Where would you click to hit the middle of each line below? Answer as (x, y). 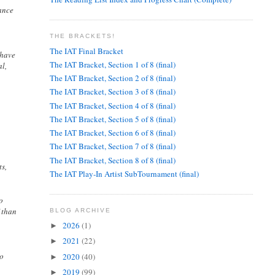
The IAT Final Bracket (86, 51)
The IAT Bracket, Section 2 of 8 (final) (112, 78)
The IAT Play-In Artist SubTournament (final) (124, 173)
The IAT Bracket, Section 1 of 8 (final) (112, 64)
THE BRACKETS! (82, 36)
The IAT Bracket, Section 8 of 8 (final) (112, 160)
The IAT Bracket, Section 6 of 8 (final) (112, 133)
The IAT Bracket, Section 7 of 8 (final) (112, 146)
